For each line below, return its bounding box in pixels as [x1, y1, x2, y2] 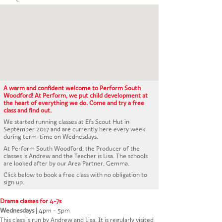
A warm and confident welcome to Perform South [3, 84, 141, 92]
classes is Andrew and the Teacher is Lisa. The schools [3, 152, 148, 160]
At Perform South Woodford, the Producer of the [3, 144, 140, 152]
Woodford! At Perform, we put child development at [3, 92, 148, 100]
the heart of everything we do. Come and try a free [3, 99, 145, 107]
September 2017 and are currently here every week [3, 125, 146, 133]
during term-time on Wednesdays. [3, 133, 99, 141]
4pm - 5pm [37, 207, 70, 215]
